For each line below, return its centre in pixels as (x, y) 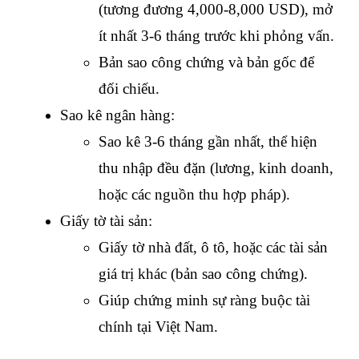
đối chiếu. (129, 89)
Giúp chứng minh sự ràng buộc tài (204, 301)
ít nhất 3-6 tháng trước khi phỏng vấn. (216, 36)
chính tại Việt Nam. (158, 327)
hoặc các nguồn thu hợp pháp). (194, 195)
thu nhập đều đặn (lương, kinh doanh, (216, 168)
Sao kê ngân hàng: (117, 115)
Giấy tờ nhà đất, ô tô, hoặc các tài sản (213, 248)
